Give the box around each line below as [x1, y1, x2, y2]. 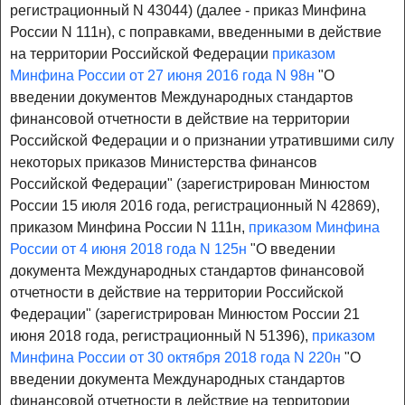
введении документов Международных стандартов [10, 89, 353, 106]
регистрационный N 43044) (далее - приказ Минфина [10, 3, 366, 19]
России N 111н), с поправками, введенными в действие [10, 24, 381, 41]
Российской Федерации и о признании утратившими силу [10, 133, 394, 149]
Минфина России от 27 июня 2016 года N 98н [10, 68, 315, 84]
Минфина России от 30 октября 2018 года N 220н [10, 350, 341, 366]
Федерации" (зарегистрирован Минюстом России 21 [10, 306, 360, 323]
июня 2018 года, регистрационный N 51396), [10, 328, 312, 344]
